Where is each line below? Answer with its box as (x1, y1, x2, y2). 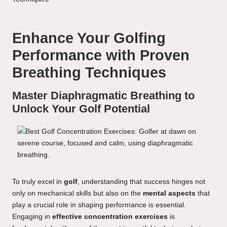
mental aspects (143, 189, 196, 197)
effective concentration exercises (52, 212, 168, 220)
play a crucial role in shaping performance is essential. (12, 201, 186, 209)
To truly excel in (12, 177, 64, 185)
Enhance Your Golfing (12, 30, 166, 47)
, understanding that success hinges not (78, 177, 205, 185)
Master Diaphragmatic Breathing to (12, 89, 195, 102)
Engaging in (12, 212, 52, 220)
